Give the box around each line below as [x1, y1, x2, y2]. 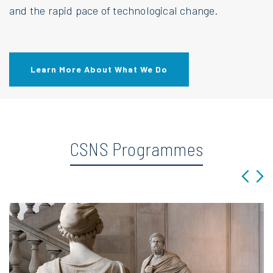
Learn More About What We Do [30, 63, 168, 74]
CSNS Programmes [70, 137, 203, 160]
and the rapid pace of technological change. [9, 3, 218, 17]
